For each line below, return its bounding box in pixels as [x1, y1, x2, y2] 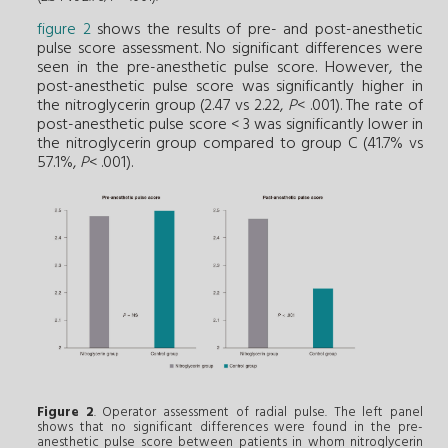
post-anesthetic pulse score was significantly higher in [37, 74, 423, 101]
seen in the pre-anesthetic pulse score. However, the [37, 55, 423, 82]
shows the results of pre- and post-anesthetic [90, 17, 423, 44]
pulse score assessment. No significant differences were [37, 36, 423, 63]
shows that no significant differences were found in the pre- [37, 417, 423, 439]
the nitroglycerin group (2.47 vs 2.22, [37, 93, 288, 120]
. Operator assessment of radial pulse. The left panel [93, 402, 424, 424]
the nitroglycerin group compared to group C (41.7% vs [37, 131, 423, 158]
